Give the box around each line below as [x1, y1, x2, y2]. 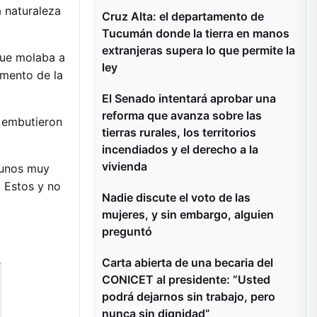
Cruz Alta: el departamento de [102, 9, 264, 23]
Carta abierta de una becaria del [102, 255, 273, 270]
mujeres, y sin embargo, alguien [102, 207, 274, 221]
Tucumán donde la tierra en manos [102, 26, 289, 40]
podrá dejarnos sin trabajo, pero [102, 289, 275, 304]
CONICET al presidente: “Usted [102, 272, 270, 287]
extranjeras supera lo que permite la [102, 43, 295, 57]
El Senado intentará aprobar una [102, 91, 276, 105]
